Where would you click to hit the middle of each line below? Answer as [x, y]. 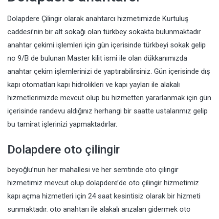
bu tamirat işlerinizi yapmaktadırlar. [62, 124]
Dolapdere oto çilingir [64, 150]
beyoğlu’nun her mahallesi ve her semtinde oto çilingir [93, 170]
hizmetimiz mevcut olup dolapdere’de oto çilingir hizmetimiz [103, 183]
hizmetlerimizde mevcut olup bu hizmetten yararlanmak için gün [109, 98]
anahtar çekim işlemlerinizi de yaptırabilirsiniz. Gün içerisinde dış [109, 71]
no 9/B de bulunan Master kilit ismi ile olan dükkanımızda [97, 58]
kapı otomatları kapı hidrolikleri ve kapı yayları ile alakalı [94, 85]
